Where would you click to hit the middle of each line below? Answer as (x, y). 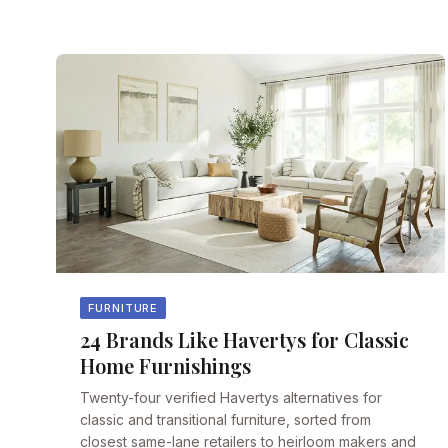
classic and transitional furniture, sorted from (225, 420)
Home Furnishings (165, 366)
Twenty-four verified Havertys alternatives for (231, 398)
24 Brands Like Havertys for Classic (244, 340)
